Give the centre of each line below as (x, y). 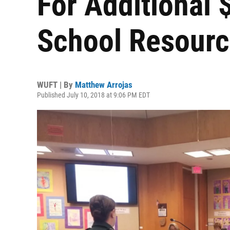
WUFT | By (56, 85)
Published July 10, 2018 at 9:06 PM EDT (93, 95)
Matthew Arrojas (104, 85)
